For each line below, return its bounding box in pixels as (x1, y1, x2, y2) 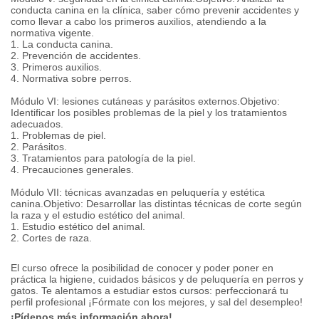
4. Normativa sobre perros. (11, 73, 132, 84)
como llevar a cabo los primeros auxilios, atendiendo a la (11, 16, 266, 27)
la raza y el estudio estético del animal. (11, 209, 185, 221)
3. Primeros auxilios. (11, 61, 102, 73)
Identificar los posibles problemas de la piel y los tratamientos (11, 107, 287, 118)
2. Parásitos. (11, 141, 67, 152)
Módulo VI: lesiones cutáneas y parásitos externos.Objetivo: (11, 95, 280, 107)
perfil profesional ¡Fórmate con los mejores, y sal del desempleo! (11, 296, 303, 308)
